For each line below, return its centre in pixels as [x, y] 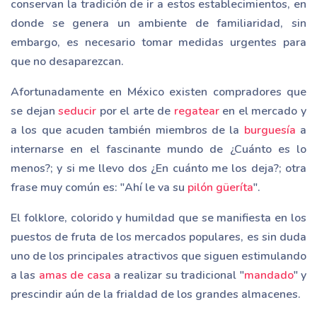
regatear [196, 111]
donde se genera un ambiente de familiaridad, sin [158, 23]
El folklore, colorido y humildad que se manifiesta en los [158, 218]
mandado [269, 275]
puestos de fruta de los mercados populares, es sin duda [158, 237]
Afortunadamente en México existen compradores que [158, 92]
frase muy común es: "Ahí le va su [99, 187]
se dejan [35, 111]
